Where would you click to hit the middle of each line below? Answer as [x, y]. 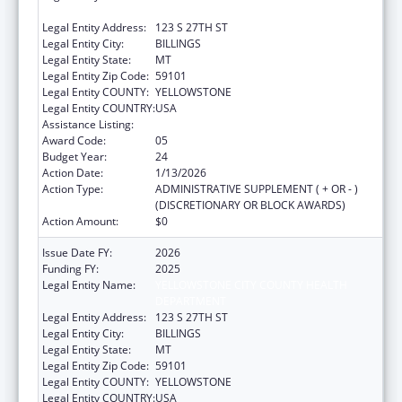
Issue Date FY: [77, 252]
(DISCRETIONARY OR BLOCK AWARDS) [250, 205]
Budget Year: [74, 156]
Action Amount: [80, 221]
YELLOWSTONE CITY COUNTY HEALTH [251, 284]
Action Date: [73, 172]
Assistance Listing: [88, 124]
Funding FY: [70, 268]
